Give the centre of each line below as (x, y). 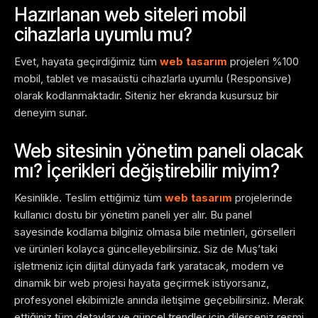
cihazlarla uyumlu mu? (103, 35)
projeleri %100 (263, 62)
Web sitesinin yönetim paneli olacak (159, 151)
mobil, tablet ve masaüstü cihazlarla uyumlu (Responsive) (153, 79)
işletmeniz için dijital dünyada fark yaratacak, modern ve (149, 266)
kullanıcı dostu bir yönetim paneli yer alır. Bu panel (133, 215)
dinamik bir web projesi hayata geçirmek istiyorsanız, (142, 283)
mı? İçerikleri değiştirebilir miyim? (147, 171)
